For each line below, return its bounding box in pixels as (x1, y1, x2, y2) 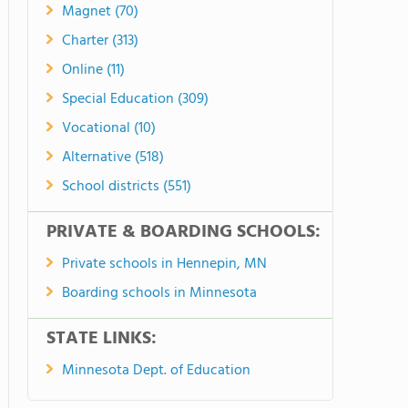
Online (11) (62, 58, 125, 82)
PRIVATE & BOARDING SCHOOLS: (46, 218, 321, 247)
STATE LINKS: (46, 324, 157, 353)
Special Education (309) (62, 87, 209, 111)
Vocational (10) (62, 117, 156, 140)
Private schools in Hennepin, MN (62, 252, 267, 276)
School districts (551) (62, 175, 191, 199)
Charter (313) (62, 29, 138, 53)
